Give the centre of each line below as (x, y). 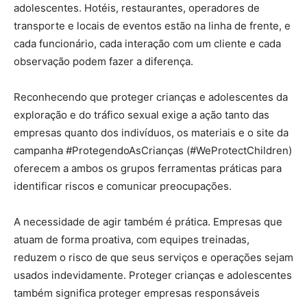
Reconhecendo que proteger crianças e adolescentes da (151, 97)
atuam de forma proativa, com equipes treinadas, (132, 240)
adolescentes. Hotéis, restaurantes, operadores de (137, 8)
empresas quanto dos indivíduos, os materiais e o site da (151, 133)
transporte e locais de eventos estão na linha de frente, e (152, 26)
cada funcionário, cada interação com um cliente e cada (147, 44)
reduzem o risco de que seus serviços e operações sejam (153, 258)
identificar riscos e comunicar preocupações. (123, 186)
